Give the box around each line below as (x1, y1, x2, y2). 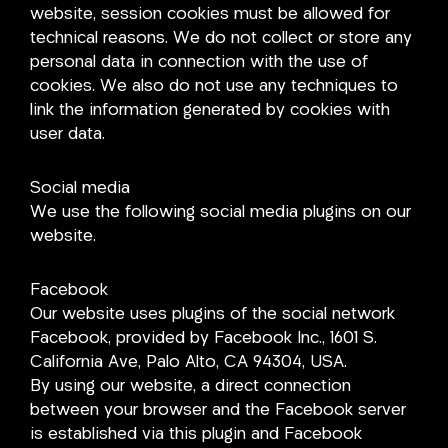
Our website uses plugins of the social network (30, 305, 395, 323)
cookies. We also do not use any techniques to (30, 78, 398, 95)
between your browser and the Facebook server (30, 401, 406, 419)
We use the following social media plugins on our (30, 203, 411, 221)
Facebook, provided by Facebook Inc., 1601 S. (30, 329, 377, 347)
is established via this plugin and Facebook (30, 425, 362, 443)
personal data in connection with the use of (30, 54, 368, 71)
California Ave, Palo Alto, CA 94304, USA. (30, 353, 347, 371)
